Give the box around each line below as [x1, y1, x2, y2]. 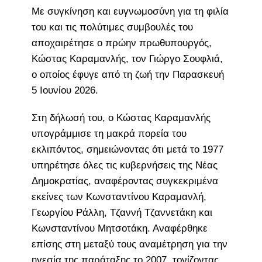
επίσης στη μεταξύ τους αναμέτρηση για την [31, 238, 227, 250]
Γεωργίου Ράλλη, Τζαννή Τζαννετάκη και [31, 206, 212, 218]
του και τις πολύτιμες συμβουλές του [31, 21, 193, 33]
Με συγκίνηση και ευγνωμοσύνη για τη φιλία [31, 5, 229, 17]
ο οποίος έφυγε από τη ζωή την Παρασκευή [31, 68, 224, 80]
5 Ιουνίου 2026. [31, 84, 98, 96]
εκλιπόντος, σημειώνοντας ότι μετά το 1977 [31, 143, 223, 155]
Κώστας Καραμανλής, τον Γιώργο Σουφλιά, [31, 53, 223, 64]
